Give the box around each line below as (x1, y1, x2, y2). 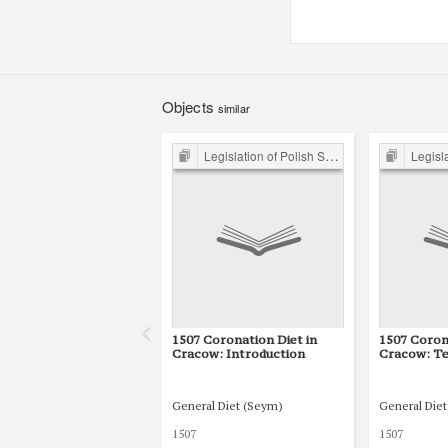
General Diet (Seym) (172, 396, 283, 413)
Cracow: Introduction (172, 346, 305, 361)
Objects (162, 96, 218, 117)
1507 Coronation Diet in (172, 332, 317, 347)
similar (217, 100, 250, 116)
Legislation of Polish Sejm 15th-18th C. (203, 147, 325, 164)
